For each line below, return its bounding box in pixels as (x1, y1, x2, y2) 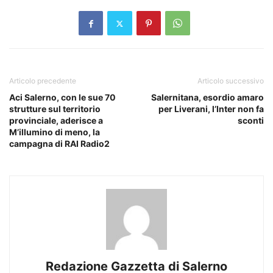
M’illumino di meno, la (9, 127, 100, 138)
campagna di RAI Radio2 (9, 138, 110, 149)
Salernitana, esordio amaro (151, 92, 264, 103)
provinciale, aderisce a (9, 115, 103, 126)
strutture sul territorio (9, 104, 101, 115)
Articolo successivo (197, 76, 264, 86)
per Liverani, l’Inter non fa (158, 104, 264, 115)
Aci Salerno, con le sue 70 (9, 92, 116, 103)
